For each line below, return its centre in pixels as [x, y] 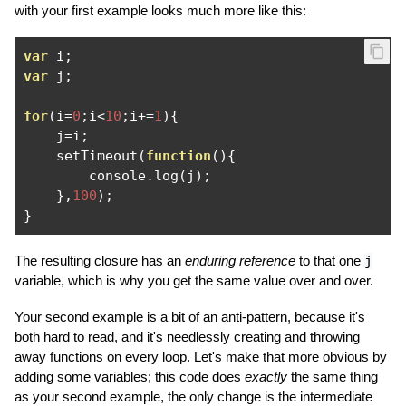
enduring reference [240, 261]
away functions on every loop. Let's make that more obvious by [201, 357]
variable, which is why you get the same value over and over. [194, 280]
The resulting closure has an [100, 261]
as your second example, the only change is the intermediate [193, 396]
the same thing [333, 377]
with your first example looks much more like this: [160, 10]
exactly [266, 377]
